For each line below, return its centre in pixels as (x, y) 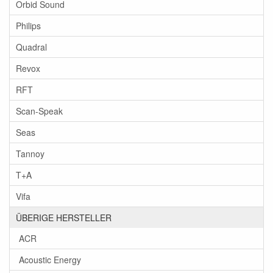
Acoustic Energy (50, 260)
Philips (28, 26)
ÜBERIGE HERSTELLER (64, 218)
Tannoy (30, 154)
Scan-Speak (39, 111)
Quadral (31, 47)
